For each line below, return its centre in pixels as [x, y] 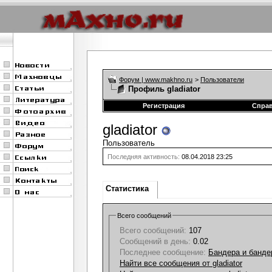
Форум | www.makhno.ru [156, 80]
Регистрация [163, 106]
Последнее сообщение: [163, 252]
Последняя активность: [144, 157]
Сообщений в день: [155, 241]
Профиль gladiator [164, 89]
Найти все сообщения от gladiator [181, 263]
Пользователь [129, 143]
